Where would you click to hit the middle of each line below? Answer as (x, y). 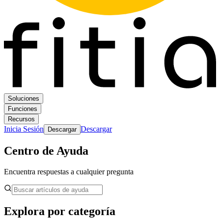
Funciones (23, 109)
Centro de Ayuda (46, 151)
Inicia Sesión (24, 129)
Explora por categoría (60, 211)
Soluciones (24, 99)
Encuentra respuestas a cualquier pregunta (69, 172)
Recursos (21, 119)
